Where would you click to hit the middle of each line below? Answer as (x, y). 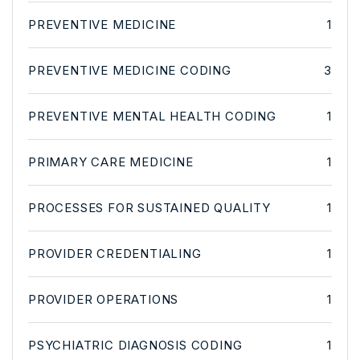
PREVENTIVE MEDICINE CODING (130, 70)
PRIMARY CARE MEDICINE (111, 162)
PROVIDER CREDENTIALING (115, 253)
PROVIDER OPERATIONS (104, 299)
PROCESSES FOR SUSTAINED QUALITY (149, 207)
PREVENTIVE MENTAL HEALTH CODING (152, 116)
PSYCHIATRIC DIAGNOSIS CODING (135, 345)
